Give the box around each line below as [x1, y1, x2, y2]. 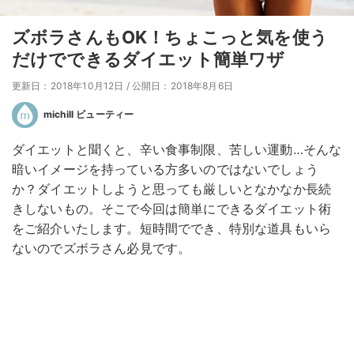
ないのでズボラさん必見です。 [12, 240, 191, 257]
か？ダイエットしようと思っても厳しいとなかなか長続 [12, 181, 332, 198]
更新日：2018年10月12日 [12, 80, 124, 92]
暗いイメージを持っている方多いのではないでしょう [12, 161, 318, 178]
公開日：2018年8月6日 [131, 80, 233, 92]
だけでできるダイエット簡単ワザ [12, 49, 285, 70]
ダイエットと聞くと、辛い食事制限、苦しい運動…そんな [12, 141, 342, 158]
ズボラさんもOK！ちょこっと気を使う [12, 27, 328, 48]
